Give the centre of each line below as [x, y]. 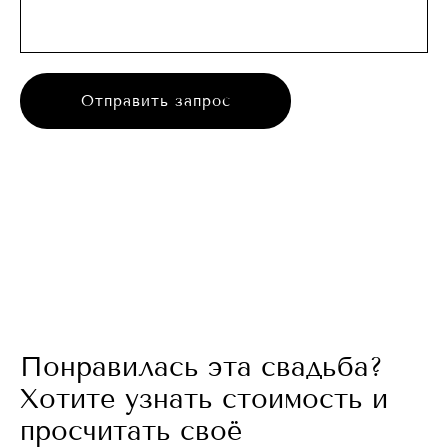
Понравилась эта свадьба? [201, 366]
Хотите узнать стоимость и [204, 398]
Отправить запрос [156, 100]
